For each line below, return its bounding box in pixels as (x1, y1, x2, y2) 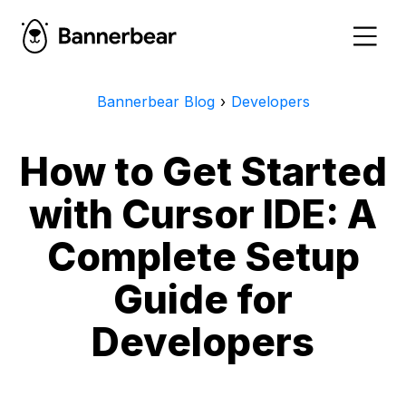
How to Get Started (19, 147, 387, 195)
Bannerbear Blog (96, 92, 215, 111)
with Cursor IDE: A (29, 189, 377, 237)
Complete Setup (46, 232, 360, 280)
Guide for (113, 275, 293, 323)
